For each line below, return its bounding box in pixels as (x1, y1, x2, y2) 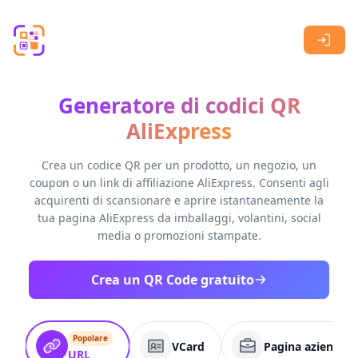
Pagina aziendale (264, 338, 356, 354)
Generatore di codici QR (58, 91, 300, 120)
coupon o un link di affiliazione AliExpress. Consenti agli (29, 175, 329, 190)
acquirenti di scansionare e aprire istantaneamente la (34, 193, 324, 208)
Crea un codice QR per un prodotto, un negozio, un (42, 157, 316, 173)
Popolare (73, 332, 108, 344)
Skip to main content (6, 6, 131, 24)
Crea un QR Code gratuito (91, 271, 254, 288)
